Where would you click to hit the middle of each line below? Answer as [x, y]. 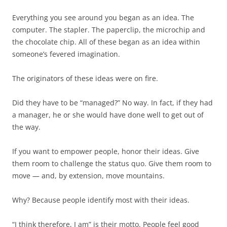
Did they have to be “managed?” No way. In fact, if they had [112, 103]
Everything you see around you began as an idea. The [103, 17]
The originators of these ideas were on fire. [85, 78]
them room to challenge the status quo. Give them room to [112, 163]
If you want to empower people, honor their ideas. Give [106, 151]
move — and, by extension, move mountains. [88, 176]
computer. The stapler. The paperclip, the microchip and [109, 30]
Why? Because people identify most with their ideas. [101, 200]
